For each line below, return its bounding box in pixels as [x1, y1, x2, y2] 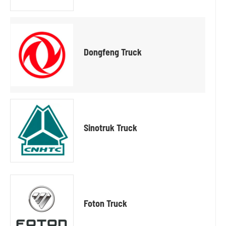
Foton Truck [84, 198, 127, 209]
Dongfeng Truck [84, 46, 142, 58]
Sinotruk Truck [84, 122, 137, 134]
